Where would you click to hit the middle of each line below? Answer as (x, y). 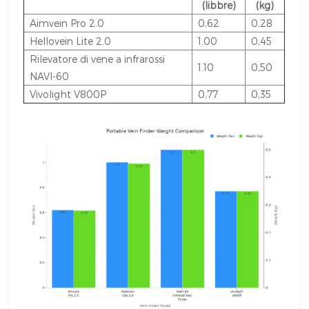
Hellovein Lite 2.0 (71, 41)
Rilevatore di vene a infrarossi (98, 59)
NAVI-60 (50, 77)
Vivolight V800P (68, 94)
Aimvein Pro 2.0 (67, 23)
